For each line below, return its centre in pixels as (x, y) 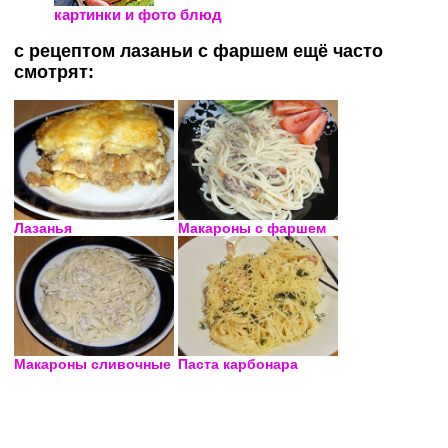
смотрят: (54, 71)
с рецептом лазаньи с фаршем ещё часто (198, 50)
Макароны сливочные (92, 363)
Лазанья (43, 228)
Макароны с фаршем (252, 228)
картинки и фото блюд (138, 15)
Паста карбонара (238, 363)
